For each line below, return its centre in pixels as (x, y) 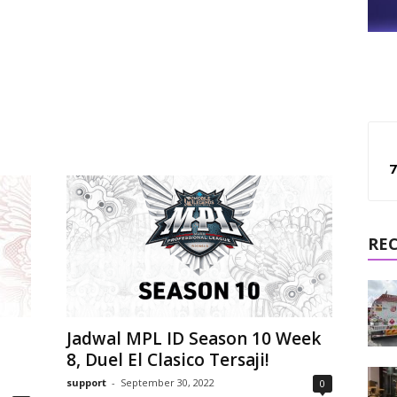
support (86, 382)
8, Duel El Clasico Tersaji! (167, 360)
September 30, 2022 (167, 382)
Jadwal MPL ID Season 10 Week (193, 339)
